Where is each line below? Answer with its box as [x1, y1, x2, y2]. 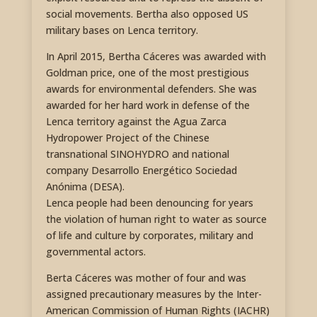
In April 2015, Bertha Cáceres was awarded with [45, 49, 266, 63]
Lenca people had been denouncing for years [45, 195, 253, 209]
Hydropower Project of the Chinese [45, 130, 209, 144]
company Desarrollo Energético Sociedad [45, 163, 237, 177]
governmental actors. [45, 244, 146, 258]
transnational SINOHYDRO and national [45, 146, 229, 161]
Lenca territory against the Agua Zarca [45, 114, 226, 128]
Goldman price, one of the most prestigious [45, 65, 249, 79]
